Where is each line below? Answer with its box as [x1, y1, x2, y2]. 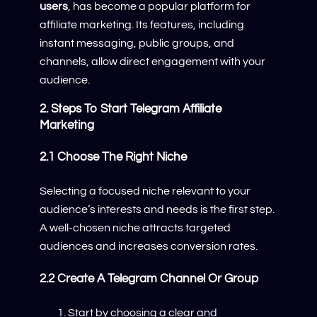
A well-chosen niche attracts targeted [40, 221, 231, 234]
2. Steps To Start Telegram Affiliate [40, 102, 221, 115]
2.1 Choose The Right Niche [40, 151, 187, 164]
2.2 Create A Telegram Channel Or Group [40, 272, 258, 286]
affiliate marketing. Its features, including [40, 19, 244, 31]
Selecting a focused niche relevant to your [40, 185, 250, 197]
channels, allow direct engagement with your [40, 56, 265, 68]
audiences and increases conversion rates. [40, 240, 258, 252]
